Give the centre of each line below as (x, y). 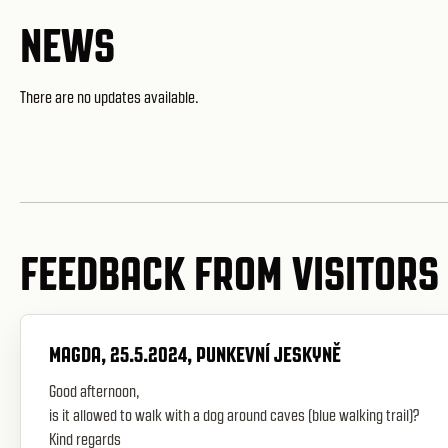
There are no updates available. (109, 97)
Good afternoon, (94, 391)
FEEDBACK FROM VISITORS (229, 273)
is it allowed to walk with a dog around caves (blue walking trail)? (234, 415)
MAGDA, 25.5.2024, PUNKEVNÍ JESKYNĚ (195, 354)
